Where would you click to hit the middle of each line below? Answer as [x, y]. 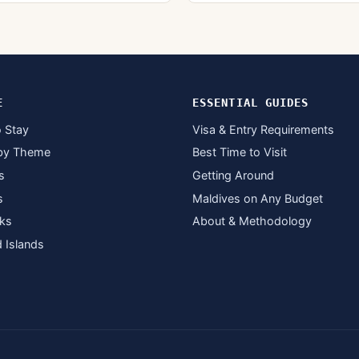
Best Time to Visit [240, 152]
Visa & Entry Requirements [263, 129]
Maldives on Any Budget [258, 198]
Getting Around [233, 175]
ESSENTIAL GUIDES [251, 103]
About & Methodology [252, 221]
